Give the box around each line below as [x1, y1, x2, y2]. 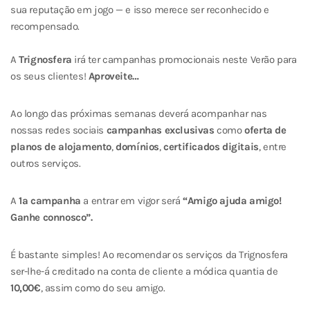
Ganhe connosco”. [10, 211, 93, 224]
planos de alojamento [10, 140, 111, 154]
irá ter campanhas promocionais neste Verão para [71, 53, 297, 66]
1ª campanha [19, 194, 81, 208]
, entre [258, 140, 287, 154]
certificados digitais [163, 140, 259, 154]
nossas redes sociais [10, 124, 107, 137]
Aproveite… [88, 70, 139, 83]
